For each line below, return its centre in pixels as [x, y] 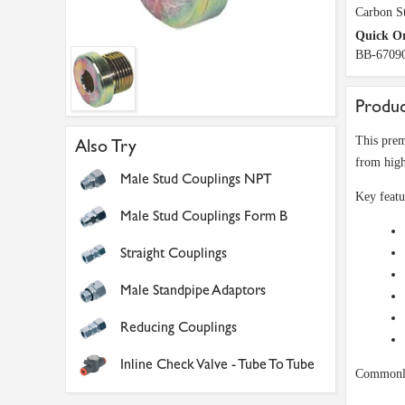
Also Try [106, 146]
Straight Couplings [174, 253]
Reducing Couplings [179, 327]
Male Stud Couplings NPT [196, 179]
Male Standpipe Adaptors [193, 290]
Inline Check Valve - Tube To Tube [217, 364]
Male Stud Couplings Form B [204, 216]
